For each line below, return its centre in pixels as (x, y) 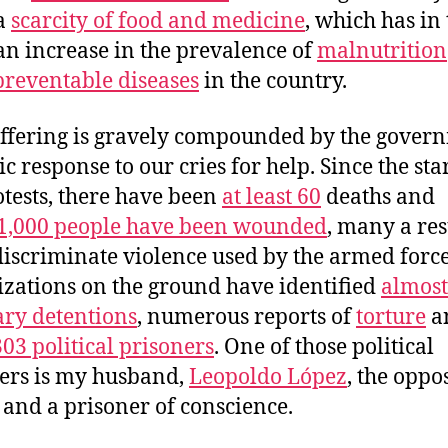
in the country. (273, 81)
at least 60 (271, 197)
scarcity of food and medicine (158, 21)
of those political (352, 347)
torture (391, 317)
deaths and (378, 197)
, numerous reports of (246, 317)
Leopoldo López (268, 377)
